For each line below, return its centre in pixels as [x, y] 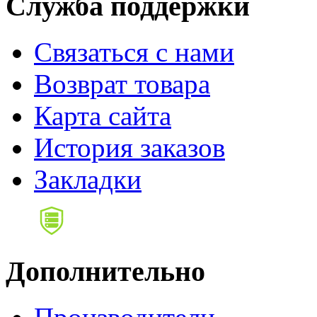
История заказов [129, 148]
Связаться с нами [134, 52]
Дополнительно [105, 271]
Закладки [88, 180]
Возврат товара [122, 84]
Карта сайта [103, 116]
